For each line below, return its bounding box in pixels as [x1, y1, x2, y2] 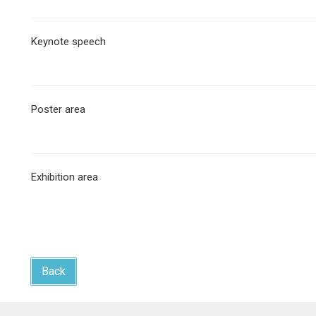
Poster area [31, 103, 85, 116]
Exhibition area [31, 171, 98, 183]
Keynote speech [31, 35, 106, 48]
